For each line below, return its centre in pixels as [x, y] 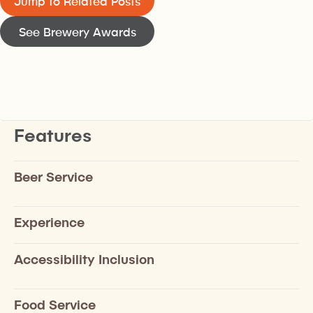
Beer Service [53, 176]
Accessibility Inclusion [84, 259]
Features [53, 135]
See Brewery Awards [77, 31]
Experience [49, 221]
